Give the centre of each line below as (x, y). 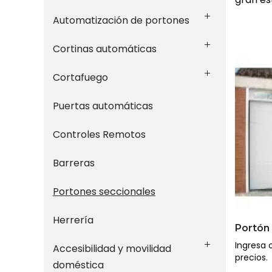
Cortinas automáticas (105, 49)
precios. (251, 257)
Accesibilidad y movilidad (112, 249)
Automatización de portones (121, 20)
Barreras (74, 163)
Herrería (73, 220)
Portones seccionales (104, 192)
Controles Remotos (99, 134)
